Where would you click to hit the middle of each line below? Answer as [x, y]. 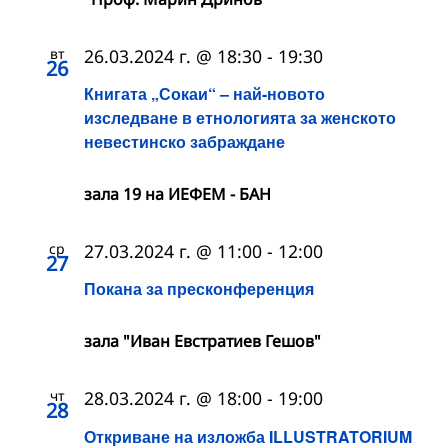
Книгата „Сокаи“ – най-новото [204, 94]
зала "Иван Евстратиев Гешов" [202, 341]
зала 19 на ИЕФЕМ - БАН [177, 194]
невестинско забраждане [184, 142]
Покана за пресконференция [199, 289]
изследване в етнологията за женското [240, 118]
